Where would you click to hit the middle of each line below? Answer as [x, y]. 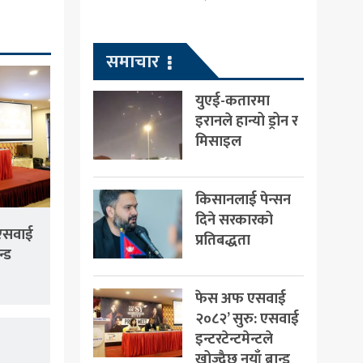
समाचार [132, 62]
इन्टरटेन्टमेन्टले [234, 339]
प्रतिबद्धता [222, 240]
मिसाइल [218, 141]
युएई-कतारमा [232, 100]
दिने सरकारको [234, 220]
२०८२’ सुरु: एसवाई [247, 318]
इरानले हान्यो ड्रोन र [246, 121]
